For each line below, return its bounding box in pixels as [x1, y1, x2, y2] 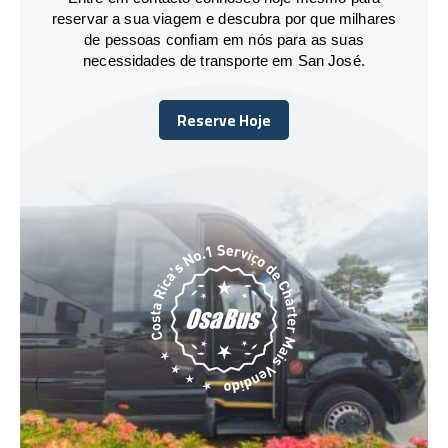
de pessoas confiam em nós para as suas [84, 30, 364, 48]
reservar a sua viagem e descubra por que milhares [51, 9, 397, 27]
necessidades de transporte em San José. [83, 51, 365, 69]
